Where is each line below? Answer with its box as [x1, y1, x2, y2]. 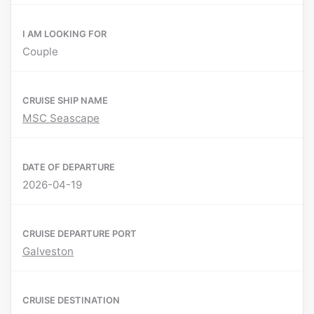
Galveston [22, 245, 74, 259]
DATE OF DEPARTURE [22, 161, 115, 173]
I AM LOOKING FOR [22, 28, 107, 40]
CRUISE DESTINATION [22, 294, 120, 306]
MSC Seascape [22, 111, 100, 125]
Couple [22, 45, 58, 59]
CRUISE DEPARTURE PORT [22, 228, 137, 240]
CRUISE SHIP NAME [22, 95, 108, 107]
